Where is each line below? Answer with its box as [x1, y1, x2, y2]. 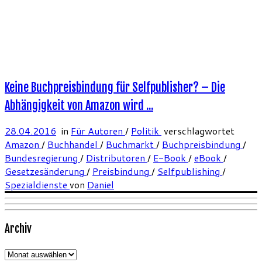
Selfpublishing [157, 164, 222, 178]
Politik [131, 124, 161, 138]
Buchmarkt [106, 137, 156, 151]
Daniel [87, 178, 114, 192]
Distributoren [86, 151, 147, 165]
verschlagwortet [161, 124, 235, 138]
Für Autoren [71, 124, 125, 138]
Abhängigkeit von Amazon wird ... [5, 98, 153, 113]
